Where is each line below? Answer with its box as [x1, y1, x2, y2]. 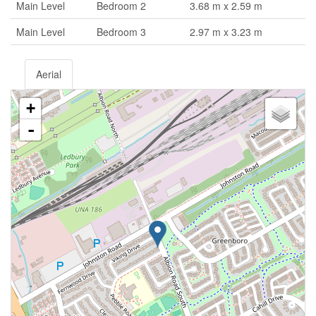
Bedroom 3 [97, 25, 146, 39]
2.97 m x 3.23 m [190, 25, 262, 39]
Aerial [36, 67, 61, 82]
